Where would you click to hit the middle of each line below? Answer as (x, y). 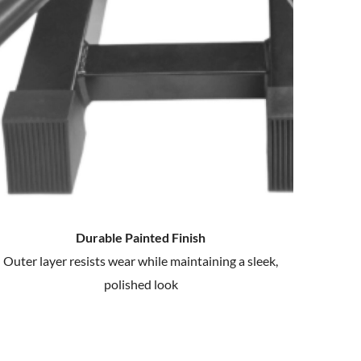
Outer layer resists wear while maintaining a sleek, (141, 260)
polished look (141, 284)
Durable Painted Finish (141, 237)
